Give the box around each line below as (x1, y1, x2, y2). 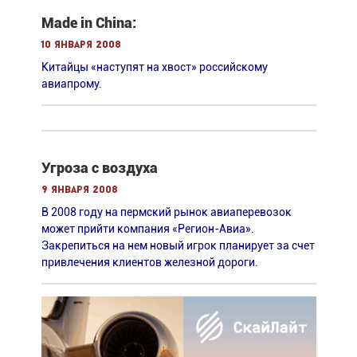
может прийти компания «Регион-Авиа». (41, 222, 254, 235)
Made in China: (41, 14, 136, 31)
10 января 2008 (41, 39, 121, 50)
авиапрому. (41, 76, 102, 90)
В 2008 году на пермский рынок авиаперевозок (41, 205, 292, 218)
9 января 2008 (41, 184, 118, 195)
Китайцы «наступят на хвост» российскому (41, 60, 268, 73)
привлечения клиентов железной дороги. (41, 255, 258, 269)
